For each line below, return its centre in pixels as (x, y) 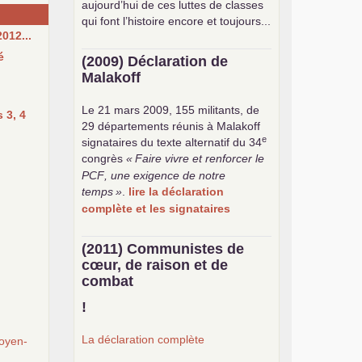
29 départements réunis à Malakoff (171, 126)
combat (107, 281)
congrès (102, 158)
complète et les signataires (156, 208)
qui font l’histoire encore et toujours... (176, 21)
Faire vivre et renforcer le (200, 158)
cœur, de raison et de (155, 265)
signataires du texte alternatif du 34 (172, 142)
